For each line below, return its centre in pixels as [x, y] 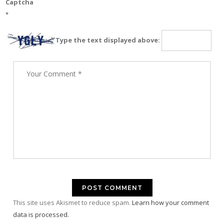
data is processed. [41, 214]
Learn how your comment [170, 202]
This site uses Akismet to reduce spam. [72, 202]
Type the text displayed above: [108, 40]
